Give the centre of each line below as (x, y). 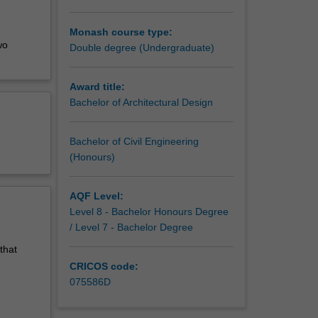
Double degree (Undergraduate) (142, 47)
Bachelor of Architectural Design (141, 102)
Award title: (97, 86)
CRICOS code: (104, 266)
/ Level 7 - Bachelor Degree (131, 227)
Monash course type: (121, 32)
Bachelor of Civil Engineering (134, 141)
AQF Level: (96, 196)
